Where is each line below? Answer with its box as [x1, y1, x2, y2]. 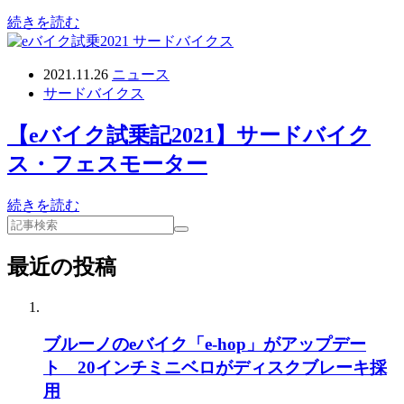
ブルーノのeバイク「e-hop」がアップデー [43, 334, 366, 353]
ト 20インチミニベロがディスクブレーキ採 [43, 357, 387, 377]
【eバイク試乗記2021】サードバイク [7, 124, 371, 148]
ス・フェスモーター [7, 152, 207, 177]
